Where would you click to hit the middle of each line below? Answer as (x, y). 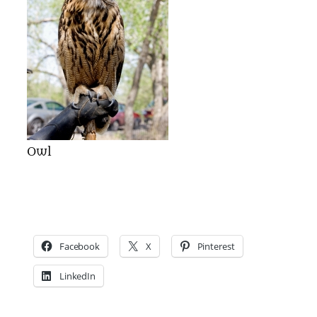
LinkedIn (77, 276)
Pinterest (216, 246)
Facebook (80, 246)
